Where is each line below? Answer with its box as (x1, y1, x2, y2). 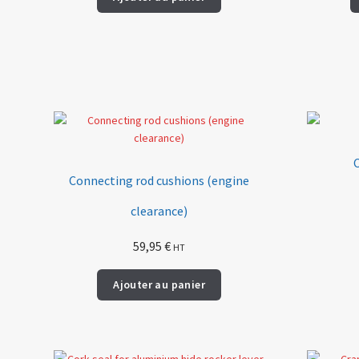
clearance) (131, 202, 188, 219)
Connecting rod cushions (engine (69, 171, 250, 188)
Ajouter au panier (113, 277, 206, 292)
